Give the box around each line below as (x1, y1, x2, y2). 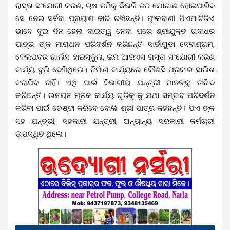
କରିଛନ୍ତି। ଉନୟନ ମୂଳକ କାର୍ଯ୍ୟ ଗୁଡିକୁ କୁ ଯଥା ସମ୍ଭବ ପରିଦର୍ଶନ (15, 90, 215, 100)
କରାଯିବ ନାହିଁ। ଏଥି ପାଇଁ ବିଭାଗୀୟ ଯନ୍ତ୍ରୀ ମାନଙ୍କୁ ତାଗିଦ (15, 78, 215, 87)
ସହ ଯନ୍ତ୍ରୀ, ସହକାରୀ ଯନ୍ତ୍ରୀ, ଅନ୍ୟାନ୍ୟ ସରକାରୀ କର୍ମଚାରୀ (15, 116, 215, 126)
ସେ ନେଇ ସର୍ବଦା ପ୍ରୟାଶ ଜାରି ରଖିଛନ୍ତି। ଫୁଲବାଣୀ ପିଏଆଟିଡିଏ (15, 13, 215, 23)
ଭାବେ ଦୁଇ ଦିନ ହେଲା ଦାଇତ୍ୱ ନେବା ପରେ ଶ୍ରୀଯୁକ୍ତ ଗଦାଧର (15, 26, 215, 36)
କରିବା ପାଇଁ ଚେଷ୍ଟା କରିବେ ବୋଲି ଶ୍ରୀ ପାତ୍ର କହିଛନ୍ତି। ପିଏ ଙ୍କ (15, 103, 215, 113)
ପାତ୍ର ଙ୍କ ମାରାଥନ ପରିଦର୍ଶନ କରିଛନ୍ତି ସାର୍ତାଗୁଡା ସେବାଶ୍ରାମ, (15, 39, 215, 49)
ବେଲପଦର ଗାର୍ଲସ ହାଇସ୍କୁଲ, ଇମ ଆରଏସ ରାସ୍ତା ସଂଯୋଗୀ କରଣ (15, 52, 215, 62)
